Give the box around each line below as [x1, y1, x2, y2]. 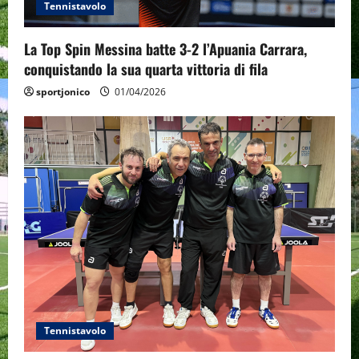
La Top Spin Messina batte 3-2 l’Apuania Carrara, [24, 38, 307, 60]
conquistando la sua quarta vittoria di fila [24, 58, 268, 80]
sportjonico [36, 85, 90, 99]
